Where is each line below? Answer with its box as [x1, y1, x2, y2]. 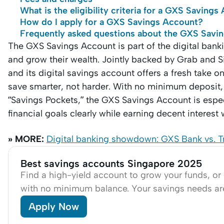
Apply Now [28, 200, 79, 212]
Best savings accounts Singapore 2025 [20, 157, 202, 169]
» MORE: [8, 133, 44, 144]
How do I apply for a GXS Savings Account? [20, 16, 203, 27]
